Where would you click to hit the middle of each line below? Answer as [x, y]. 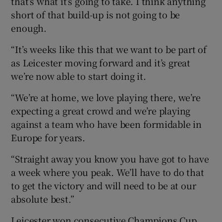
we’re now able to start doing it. [79, 76]
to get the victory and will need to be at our [104, 186]
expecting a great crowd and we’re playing [101, 111]
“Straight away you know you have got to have [110, 159]
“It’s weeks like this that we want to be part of [109, 49]
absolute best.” [43, 199]
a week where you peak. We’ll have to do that [108, 172]
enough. [29, 28]
